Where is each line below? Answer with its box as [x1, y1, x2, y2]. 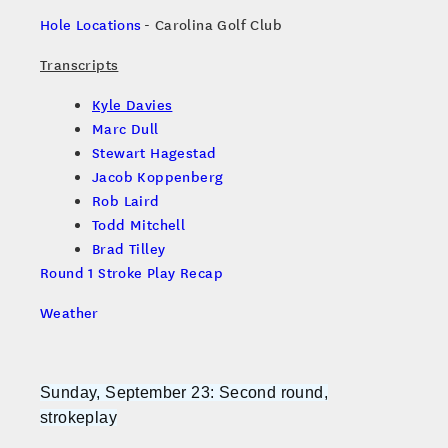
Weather [40, 302, 99, 323]
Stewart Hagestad [92, 142, 217, 163]
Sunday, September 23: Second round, [40, 384, 328, 402]
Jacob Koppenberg [92, 166, 224, 187]
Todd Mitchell [92, 214, 186, 235]
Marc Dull [92, 118, 159, 139]
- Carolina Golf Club [141, 14, 283, 35]
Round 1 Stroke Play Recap [40, 262, 223, 283]
